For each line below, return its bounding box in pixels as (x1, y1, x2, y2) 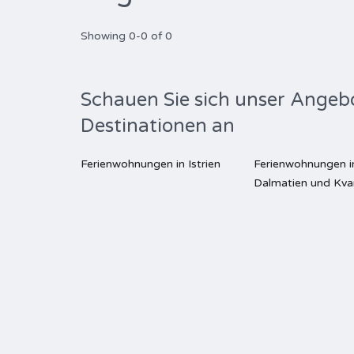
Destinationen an (81, 115, 235, 137)
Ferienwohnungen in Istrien (81, 157, 220, 171)
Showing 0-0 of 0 (81, 29, 172, 43)
